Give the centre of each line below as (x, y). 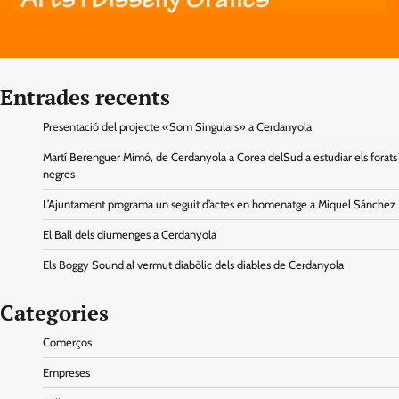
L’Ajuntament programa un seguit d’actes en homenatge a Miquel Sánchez (219, 205)
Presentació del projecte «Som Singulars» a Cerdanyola (177, 127)
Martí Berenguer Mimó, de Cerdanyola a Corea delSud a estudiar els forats (220, 158)
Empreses (66, 373)
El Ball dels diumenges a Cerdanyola (130, 235)
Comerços (67, 343)
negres (59, 175)
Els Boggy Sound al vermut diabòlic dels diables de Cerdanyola (193, 265)
